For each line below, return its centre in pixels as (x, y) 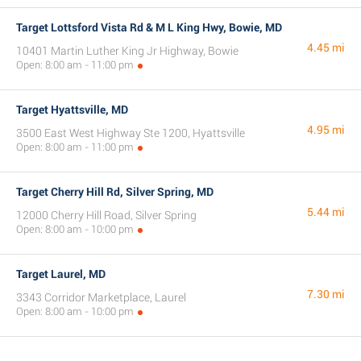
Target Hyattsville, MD (72, 110)
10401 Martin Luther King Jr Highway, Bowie (127, 51)
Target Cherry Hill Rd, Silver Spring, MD (115, 192)
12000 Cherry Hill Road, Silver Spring (106, 215)
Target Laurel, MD (61, 274)
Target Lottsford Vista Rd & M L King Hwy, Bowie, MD (149, 27)
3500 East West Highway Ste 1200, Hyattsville (131, 133)
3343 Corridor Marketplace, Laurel (101, 297)
